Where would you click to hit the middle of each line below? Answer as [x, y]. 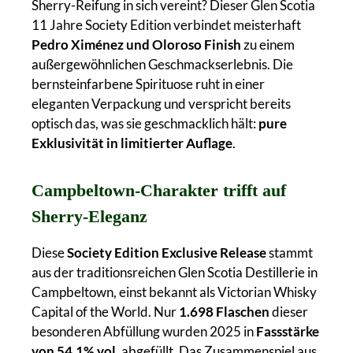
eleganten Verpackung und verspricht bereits [161, 103]
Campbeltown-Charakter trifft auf [159, 190]
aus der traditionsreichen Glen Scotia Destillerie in [175, 272]
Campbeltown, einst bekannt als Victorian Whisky [174, 292]
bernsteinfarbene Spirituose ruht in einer [148, 84]
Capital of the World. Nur [105, 311]
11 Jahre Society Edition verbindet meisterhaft [166, 24]
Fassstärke [288, 331]
